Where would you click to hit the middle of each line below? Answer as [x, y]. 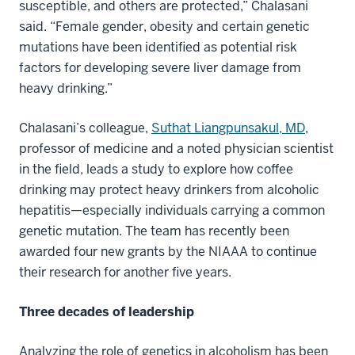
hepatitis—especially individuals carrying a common [172, 210]
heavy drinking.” [66, 88]
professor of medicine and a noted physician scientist [176, 148]
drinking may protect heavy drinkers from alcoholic [169, 189]
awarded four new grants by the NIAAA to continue [168, 251]
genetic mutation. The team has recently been [154, 231]
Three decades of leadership [107, 311]
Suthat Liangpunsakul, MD [228, 128]
